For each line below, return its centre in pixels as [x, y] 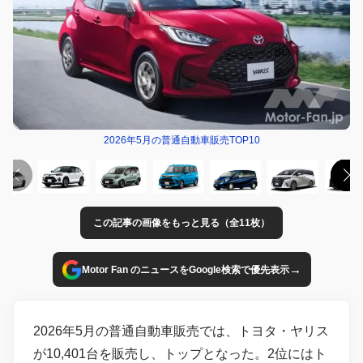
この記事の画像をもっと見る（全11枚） [181, 223]
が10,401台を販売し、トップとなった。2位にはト [180, 354]
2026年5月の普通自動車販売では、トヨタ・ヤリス [181, 331]
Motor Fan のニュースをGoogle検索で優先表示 [185, 269]
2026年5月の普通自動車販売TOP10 [181, 141]
